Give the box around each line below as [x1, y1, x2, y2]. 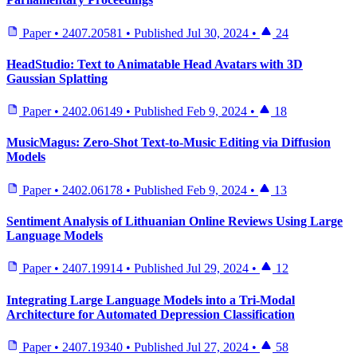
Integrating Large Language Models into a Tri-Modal [6, 292, 295, 307]
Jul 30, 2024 [186, 25, 249, 40]
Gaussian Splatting [6, 71, 108, 85]
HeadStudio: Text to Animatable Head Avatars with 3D [6, 57, 303, 71]
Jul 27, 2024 [186, 339, 249, 354]
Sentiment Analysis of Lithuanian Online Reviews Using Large [6, 214, 343, 228]
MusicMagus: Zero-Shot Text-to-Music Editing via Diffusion [6, 135, 331, 150]
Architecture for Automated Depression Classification [6, 307, 295, 321]
